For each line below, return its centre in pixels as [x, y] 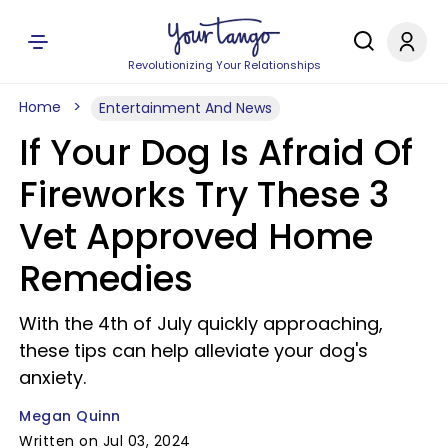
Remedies [106, 278]
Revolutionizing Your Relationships [224, 65]
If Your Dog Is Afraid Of [216, 152]
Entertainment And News [185, 108]
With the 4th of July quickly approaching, [201, 323]
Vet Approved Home [196, 236]
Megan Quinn [70, 416]
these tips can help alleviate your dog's [193, 350]
